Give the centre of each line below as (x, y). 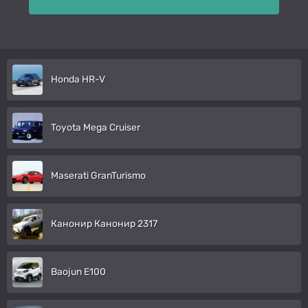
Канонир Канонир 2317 (104, 223)
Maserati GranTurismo (98, 175)
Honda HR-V (78, 79)
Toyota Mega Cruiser (96, 127)
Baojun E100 (78, 272)
